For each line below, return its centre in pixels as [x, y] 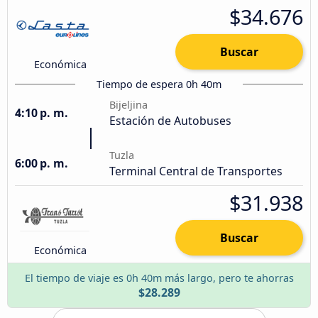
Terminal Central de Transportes [196, 171]
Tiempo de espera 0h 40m [159, 84]
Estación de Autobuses [171, 120]
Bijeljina [129, 104]
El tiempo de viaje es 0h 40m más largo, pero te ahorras [159, 278]
